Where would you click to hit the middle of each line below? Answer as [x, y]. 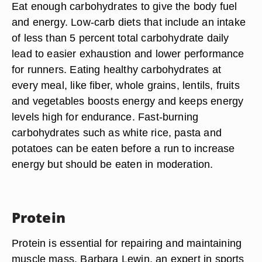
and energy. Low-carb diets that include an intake [129, 22]
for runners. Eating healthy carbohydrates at [117, 69]
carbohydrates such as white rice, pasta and [117, 132]
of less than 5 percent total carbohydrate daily [120, 38]
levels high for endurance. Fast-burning [105, 117]
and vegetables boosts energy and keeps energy [128, 101]
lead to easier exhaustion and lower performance [128, 54]
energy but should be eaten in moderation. [113, 164]
